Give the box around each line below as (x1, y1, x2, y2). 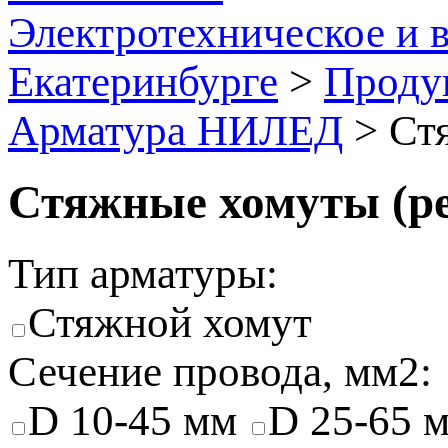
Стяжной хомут (28, 298, 312, 346)
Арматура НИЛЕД (8, 107, 343, 154)
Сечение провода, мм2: (8, 347, 432, 395)
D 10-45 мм (28, 396, 248, 444)
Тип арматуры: (8, 249, 278, 297)
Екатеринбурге (8, 58, 278, 105)
